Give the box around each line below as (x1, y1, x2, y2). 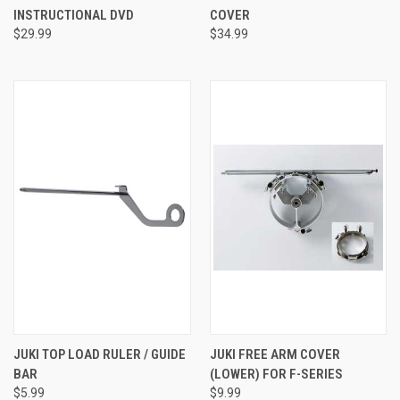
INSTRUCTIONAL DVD (13, 7, 134, 24)
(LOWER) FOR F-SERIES (209, 366, 343, 383)
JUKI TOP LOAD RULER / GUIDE (13, 346, 186, 363)
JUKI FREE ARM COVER (209, 346, 340, 363)
